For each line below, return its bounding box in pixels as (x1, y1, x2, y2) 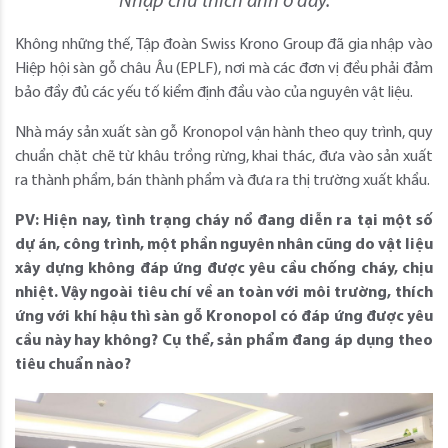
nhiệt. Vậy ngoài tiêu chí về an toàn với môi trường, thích (15, 284, 433, 301)
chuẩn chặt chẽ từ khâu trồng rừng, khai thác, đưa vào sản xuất (15, 148, 433, 165)
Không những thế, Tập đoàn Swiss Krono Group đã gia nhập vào (15, 36, 433, 53)
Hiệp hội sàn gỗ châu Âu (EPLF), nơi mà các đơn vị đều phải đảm (15, 60, 433, 77)
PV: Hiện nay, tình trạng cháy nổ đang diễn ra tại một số (15, 212, 433, 229)
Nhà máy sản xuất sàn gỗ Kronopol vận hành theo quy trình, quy (15, 124, 433, 141)
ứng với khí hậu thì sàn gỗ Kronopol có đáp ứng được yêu (15, 308, 433, 325)
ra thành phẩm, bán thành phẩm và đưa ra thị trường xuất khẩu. (15, 172, 430, 189)
